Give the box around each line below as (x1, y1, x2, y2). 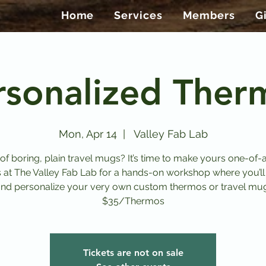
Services (114, 9, 163, 21)
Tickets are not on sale (83, 247, 183, 259)
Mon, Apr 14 (58, 128, 117, 141)
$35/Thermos (102, 195, 164, 207)
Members (182, 9, 235, 21)
